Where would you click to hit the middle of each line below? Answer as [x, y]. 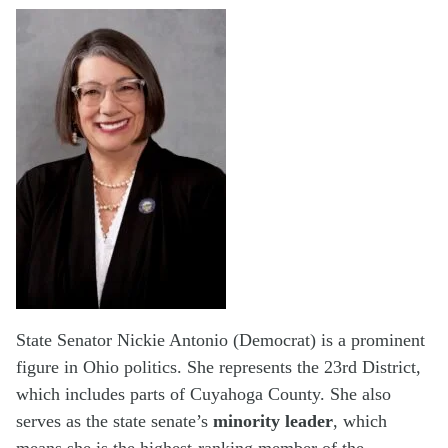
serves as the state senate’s [114, 420]
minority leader [273, 420]
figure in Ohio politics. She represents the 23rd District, [218, 366]
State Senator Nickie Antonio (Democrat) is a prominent [220, 339]
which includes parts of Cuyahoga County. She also [203, 393]
